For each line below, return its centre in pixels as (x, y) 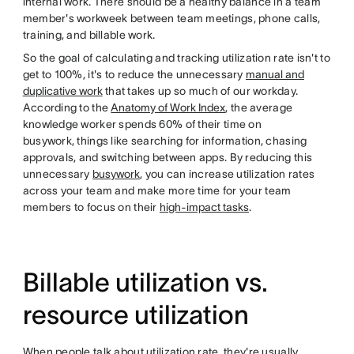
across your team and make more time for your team (157, 190)
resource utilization (136, 315)
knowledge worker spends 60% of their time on (142, 124)
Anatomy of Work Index (168, 107)
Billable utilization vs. (145, 282)
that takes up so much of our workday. (200, 91)
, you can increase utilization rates (228, 174)
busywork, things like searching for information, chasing (165, 141)
